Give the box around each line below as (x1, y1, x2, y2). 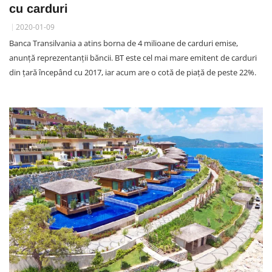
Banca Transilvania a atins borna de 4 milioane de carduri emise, (9, 37, 238, 49)
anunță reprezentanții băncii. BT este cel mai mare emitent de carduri (9, 52, 257, 63)
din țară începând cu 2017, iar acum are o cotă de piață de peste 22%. (9, 66, 256, 78)
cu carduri (9, 1, 68, 15)
